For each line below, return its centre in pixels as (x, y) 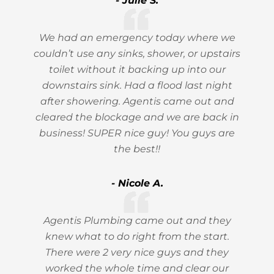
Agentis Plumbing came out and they (137, 220)
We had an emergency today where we (137, 38)
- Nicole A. (137, 183)
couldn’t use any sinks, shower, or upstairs (137, 54)
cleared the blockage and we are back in (137, 117)
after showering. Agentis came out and (137, 101)
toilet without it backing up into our (137, 69)
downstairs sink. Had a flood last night (137, 85)
